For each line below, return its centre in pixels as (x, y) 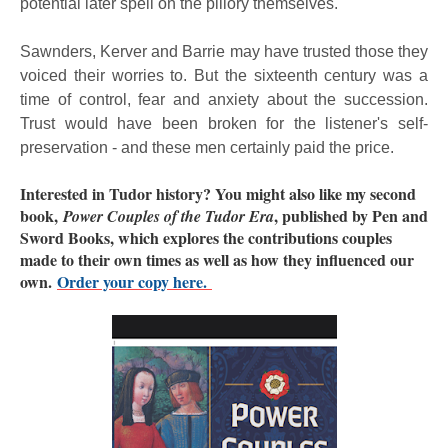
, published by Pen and (351, 215)
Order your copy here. (132, 281)
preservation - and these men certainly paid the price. (209, 147)
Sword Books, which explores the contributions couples (206, 237)
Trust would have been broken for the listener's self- (224, 123)
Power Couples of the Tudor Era (168, 216)
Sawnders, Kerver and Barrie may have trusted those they (224, 51)
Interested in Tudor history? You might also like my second (218, 193)
